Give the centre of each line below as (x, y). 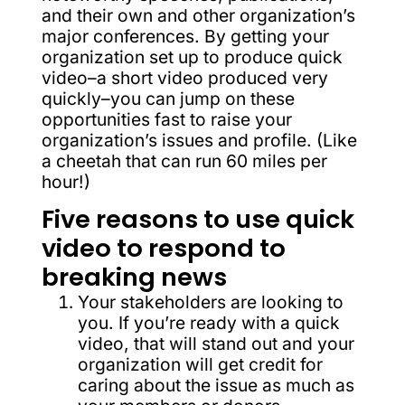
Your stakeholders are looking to (210, 301)
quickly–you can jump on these (168, 98)
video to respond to (163, 248)
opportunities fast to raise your (166, 119)
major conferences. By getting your (185, 36)
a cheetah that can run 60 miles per (184, 160)
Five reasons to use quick (198, 219)
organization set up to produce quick (192, 57)
